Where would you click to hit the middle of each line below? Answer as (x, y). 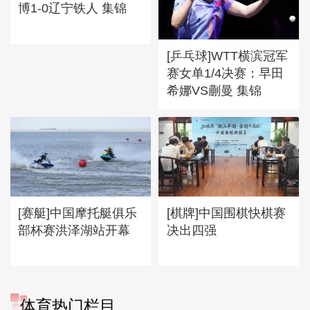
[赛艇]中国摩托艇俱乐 (78, 212)
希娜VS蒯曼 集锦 (214, 91)
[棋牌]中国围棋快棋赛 (226, 212)
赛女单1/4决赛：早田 (225, 73)
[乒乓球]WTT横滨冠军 (227, 56)
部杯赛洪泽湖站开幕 (74, 230)
